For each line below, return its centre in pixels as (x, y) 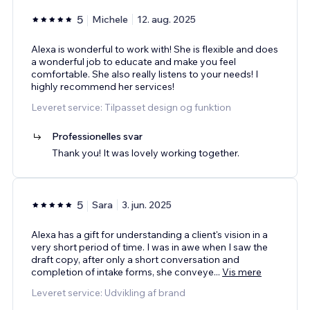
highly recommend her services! (103, 86)
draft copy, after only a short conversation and (135, 259)
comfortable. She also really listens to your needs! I (145, 74)
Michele (110, 19)
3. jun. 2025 (147, 204)
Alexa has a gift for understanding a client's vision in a (149, 234)
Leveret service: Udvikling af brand (108, 292)
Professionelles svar (97, 136)
